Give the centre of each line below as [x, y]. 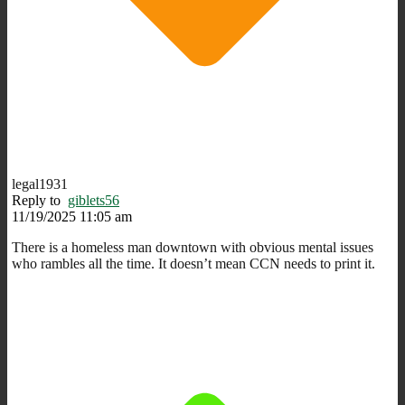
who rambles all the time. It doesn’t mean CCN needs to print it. [193, 263]
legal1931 [40, 184]
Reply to [40, 200]
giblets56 [94, 200]
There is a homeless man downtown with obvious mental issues [193, 247]
